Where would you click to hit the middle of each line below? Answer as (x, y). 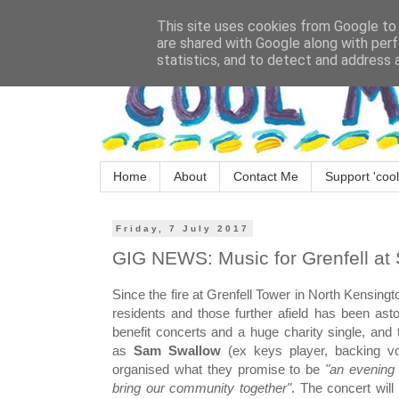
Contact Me (266, 177)
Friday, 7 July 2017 (183, 228)
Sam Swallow (180, 351)
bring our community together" (202, 388)
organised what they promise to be (219, 370)
